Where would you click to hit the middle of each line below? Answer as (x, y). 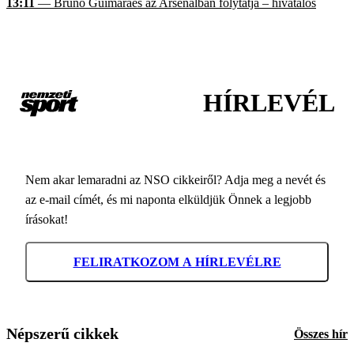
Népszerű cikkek (62, 333)
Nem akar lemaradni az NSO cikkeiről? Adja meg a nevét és (175, 180)
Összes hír (321, 333)
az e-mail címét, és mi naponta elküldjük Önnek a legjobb (168, 200)
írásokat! (47, 220)
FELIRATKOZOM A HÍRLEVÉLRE (177, 262)
